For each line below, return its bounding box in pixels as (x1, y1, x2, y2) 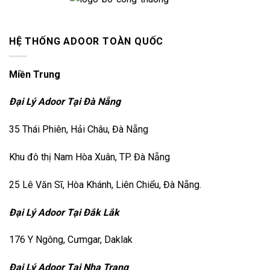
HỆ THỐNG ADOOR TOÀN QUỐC (9, 36, 164, 48)
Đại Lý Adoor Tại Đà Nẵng (9, 96, 121, 108)
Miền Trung (9, 68, 63, 80)
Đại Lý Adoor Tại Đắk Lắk (9, 206, 122, 218)
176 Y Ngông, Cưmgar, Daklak (9, 234, 133, 246)
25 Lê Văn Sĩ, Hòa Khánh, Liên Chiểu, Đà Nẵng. (9, 178, 201, 190)
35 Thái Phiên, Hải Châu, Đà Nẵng (9, 124, 148, 136)
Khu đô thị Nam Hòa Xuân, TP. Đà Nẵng (9, 151, 170, 163)
